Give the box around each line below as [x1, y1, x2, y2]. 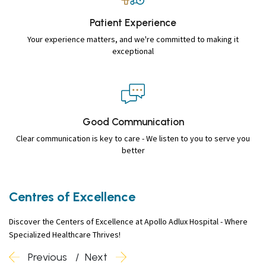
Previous [26, 250, 67, 264]
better [121, 144, 145, 156]
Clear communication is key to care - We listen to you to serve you [16, 132, 250, 144]
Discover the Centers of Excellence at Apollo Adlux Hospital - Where [9, 216, 248, 227]
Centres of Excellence [9, 188, 135, 205]
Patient [90, 16, 122, 28]
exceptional [112, 45, 154, 56]
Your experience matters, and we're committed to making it [27, 33, 239, 45]
